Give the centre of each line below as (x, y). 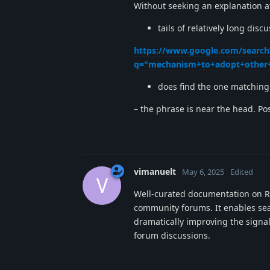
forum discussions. (172, 235)
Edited (242, 171)
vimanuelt (155, 171)
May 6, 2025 (203, 171)
